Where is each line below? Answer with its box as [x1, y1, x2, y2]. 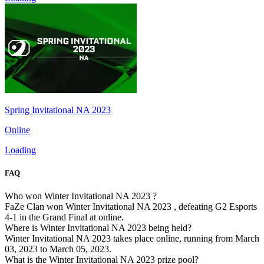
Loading [5, 144, 36, 155]
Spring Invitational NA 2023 [5, 104, 111, 115]
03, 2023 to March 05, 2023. [5, 244, 111, 255]
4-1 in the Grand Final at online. [5, 212, 124, 223]
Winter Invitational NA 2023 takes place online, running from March [5, 233, 259, 244]
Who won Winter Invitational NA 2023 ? [5, 191, 157, 202]
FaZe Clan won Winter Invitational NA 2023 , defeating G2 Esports [5, 202, 257, 212]
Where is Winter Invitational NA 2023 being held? [5, 223, 192, 233]
